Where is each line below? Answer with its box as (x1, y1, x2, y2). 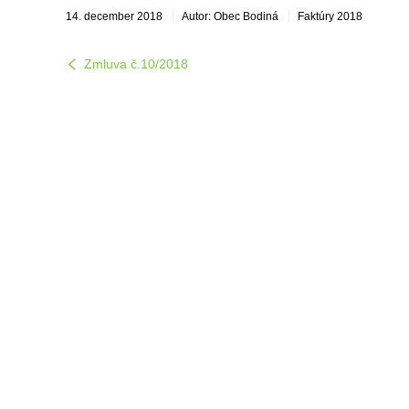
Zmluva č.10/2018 (84, 57, 188, 71)
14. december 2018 (66, 10, 163, 23)
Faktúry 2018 (298, 10, 362, 23)
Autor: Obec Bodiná (182, 10, 278, 23)
